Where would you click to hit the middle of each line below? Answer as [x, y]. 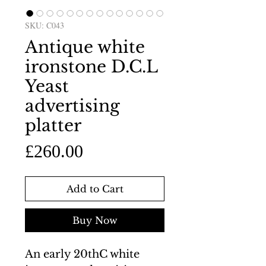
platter [53, 126]
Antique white [85, 47]
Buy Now [95, 220]
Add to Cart [95, 189]
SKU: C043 [45, 25]
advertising [72, 106]
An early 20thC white [82, 254]
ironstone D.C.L [91, 67]
